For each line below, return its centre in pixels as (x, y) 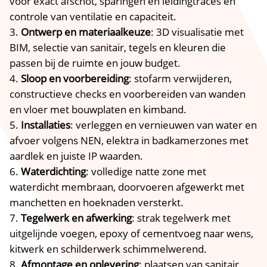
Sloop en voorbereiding (75, 78)
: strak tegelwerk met (181, 218)
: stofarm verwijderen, (181, 78)
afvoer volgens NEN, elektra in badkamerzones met (129, 140)
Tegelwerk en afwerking (77, 218)
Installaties (46, 125)
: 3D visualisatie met (198, 32)
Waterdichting (54, 171)
